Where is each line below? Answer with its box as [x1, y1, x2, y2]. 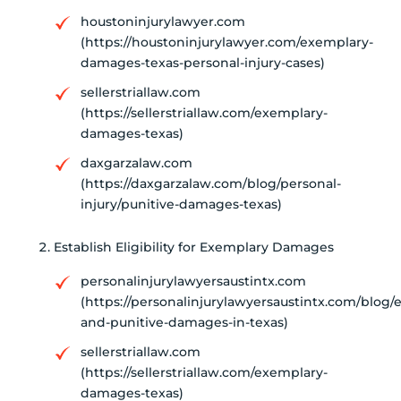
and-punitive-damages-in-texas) [81, 313, 288, 330]
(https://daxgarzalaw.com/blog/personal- [81, 175, 341, 192]
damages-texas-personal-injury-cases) [81, 54, 325, 71]
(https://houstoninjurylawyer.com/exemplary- [81, 33, 373, 50]
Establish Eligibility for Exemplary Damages [54, 238, 334, 255]
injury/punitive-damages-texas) [81, 195, 282, 212]
